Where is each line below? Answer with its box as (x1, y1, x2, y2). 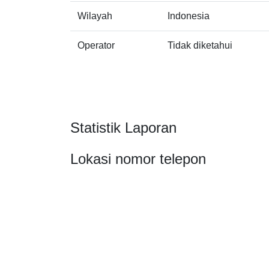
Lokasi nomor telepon (70, 150, 206, 167)
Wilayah (77, 10, 112, 21)
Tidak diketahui (168, 40, 232, 50)
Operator (77, 40, 115, 50)
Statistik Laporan (70, 119, 177, 136)
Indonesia (168, 10, 210, 21)
